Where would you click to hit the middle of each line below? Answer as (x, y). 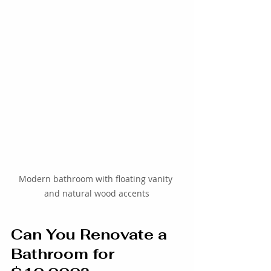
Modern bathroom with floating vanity (97, 179)
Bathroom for (65, 254)
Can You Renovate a (91, 235)
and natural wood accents (97, 194)
